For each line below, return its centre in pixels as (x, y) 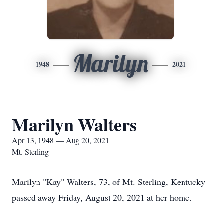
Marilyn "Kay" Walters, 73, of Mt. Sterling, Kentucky (109, 182)
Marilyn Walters (74, 124)
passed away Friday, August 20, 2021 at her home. (102, 197)
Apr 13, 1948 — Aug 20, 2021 (60, 140)
